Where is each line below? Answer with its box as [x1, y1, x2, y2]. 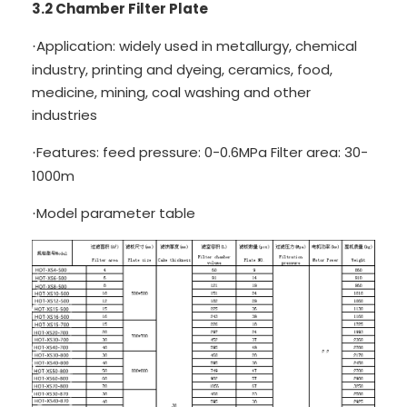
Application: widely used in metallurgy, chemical [36, 36, 357, 56]
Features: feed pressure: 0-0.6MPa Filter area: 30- [36, 143, 368, 163]
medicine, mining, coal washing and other [32, 83, 311, 103]
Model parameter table [36, 203, 195, 223]
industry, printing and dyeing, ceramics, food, [32, 60, 333, 80]
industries [32, 105, 97, 125]
